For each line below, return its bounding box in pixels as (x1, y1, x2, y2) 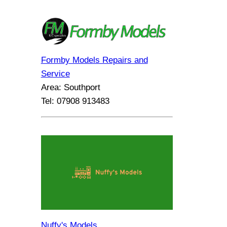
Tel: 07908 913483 (41, 96, 109, 106)
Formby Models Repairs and (41, 55, 148, 65)
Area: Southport (41, 82, 100, 92)
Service (41, 68, 70, 79)
